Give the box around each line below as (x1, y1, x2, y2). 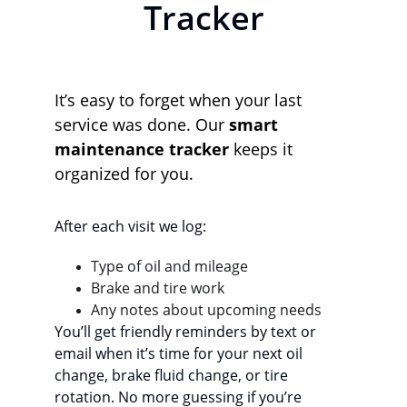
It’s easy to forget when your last (55, 89, 306, 111)
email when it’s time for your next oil (55, 343, 306, 363)
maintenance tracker (55, 138, 229, 160)
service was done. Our (55, 114, 229, 135)
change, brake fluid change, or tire (55, 365, 292, 385)
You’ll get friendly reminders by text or (55, 322, 320, 342)
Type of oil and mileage (91, 256, 248, 276)
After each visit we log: (55, 216, 206, 236)
